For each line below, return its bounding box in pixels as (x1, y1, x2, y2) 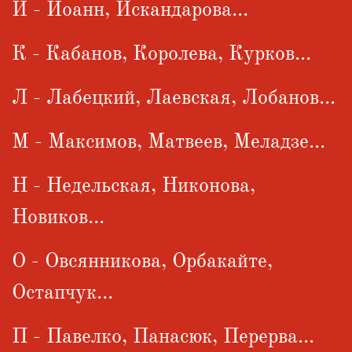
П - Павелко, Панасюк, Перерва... (12, 323, 314, 349)
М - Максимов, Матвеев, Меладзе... (12, 128, 325, 154)
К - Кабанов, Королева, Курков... (12, 40, 311, 66)
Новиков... (12, 203, 104, 229)
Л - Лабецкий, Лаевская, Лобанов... (12, 84, 335, 110)
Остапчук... (12, 279, 113, 305)
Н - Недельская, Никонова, (12, 172, 255, 198)
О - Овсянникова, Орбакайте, (12, 247, 273, 273)
